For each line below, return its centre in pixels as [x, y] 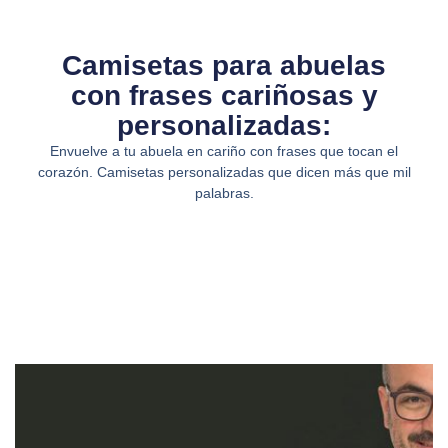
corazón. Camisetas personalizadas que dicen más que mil [224, 171]
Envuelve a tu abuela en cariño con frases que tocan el [224, 150]
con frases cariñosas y [224, 95]
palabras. [224, 192]
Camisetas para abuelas [224, 65]
